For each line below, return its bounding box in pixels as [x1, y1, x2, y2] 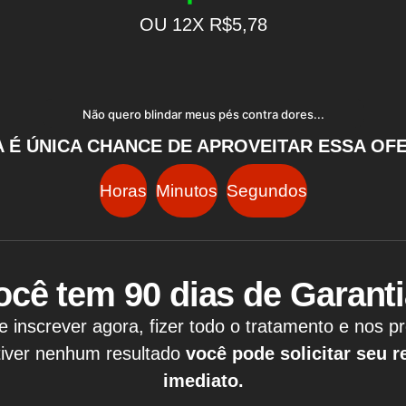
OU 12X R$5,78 [139, 14, 267, 35]
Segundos [226, 181, 307, 201]
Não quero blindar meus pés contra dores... [82, 107, 324, 122]
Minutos [155, 181, 217, 201]
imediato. [162, 371, 244, 391]
